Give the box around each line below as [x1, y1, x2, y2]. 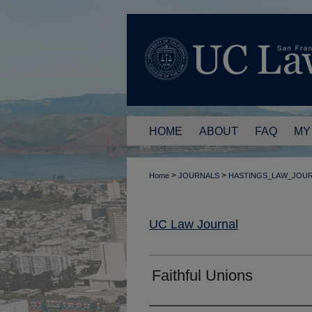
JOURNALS [178, 171, 219, 180]
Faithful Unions [152, 266, 253, 284]
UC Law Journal [149, 217, 238, 231]
